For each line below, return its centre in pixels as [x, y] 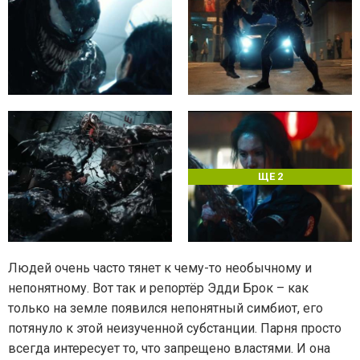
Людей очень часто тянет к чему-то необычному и [160, 268]
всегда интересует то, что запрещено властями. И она [169, 349]
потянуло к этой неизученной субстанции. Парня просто [175, 329]
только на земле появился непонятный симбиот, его [166, 309]
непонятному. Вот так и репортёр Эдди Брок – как [158, 288]
